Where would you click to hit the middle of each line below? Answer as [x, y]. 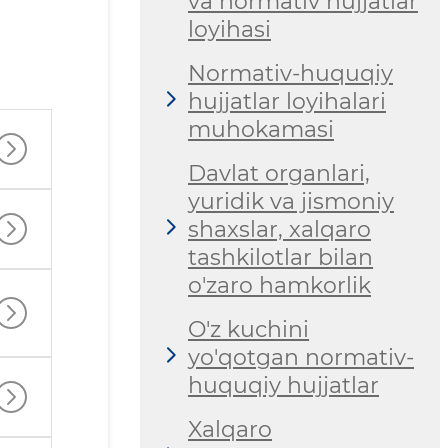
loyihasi [229, 30]
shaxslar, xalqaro [279, 230]
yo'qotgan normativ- [301, 358]
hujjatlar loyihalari [287, 102]
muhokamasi [261, 130]
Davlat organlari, [279, 174]
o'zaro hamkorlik [279, 286]
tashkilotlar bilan [280, 258]
